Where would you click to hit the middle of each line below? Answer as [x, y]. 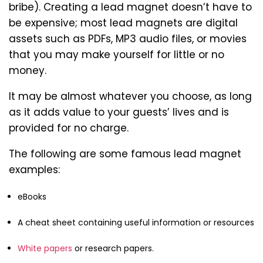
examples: [34, 170]
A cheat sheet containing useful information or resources [136, 223]
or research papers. [113, 249]
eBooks [32, 197]
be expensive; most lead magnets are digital [123, 23]
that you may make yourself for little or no [117, 55]
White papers [45, 249]
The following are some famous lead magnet [125, 154]
